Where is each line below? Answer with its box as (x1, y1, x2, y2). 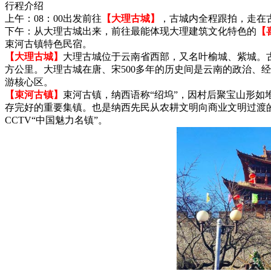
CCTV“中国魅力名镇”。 (5, 114, 108, 125)
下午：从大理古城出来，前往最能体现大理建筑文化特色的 (5, 25, 256, 36)
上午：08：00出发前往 (5, 13, 102, 24)
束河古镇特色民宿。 (5, 38, 92, 49)
